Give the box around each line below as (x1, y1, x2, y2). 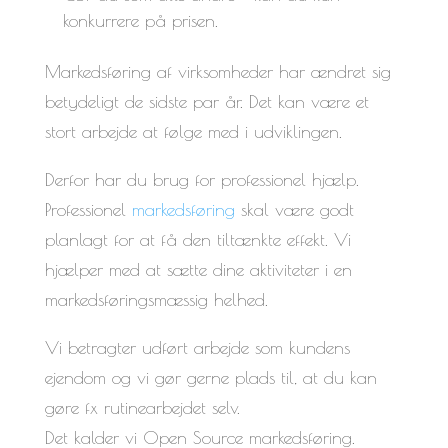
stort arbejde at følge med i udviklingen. (44, 120, 342, 142)
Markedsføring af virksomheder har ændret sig (44, 60, 391, 82)
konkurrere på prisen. (62, 9, 218, 31)
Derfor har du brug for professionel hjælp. (44, 168, 359, 190)
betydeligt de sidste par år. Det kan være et (44, 90, 369, 112)
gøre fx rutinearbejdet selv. (44, 396, 240, 418)
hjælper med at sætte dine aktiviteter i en (44, 258, 352, 280)
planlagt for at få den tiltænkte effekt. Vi (44, 228, 351, 250)
